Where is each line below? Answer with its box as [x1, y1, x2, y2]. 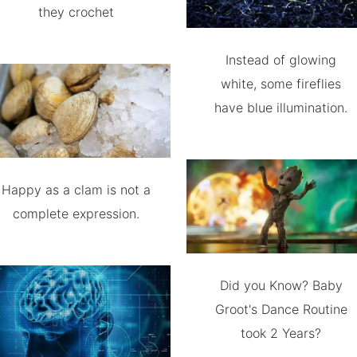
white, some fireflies [221, 75, 342, 92]
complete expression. [12, 206, 139, 222]
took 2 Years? [241, 325, 322, 342]
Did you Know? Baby [219, 277, 343, 294]
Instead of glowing [226, 51, 337, 68]
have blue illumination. [214, 99, 348, 116]
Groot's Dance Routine [214, 301, 347, 318]
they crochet [37, 3, 114, 20]
